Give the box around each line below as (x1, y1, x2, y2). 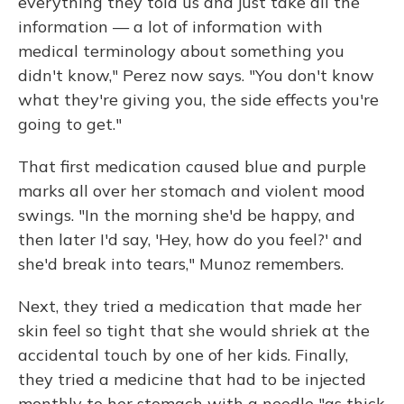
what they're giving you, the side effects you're (18, 89, 379, 110)
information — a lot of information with (18, 16, 323, 37)
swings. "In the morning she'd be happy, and (18, 205, 355, 225)
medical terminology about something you (18, 41, 344, 61)
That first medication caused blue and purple (18, 156, 366, 177)
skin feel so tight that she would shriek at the (18, 320, 370, 341)
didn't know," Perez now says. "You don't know (18, 65, 374, 86)
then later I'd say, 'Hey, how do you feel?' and (18, 229, 363, 250)
